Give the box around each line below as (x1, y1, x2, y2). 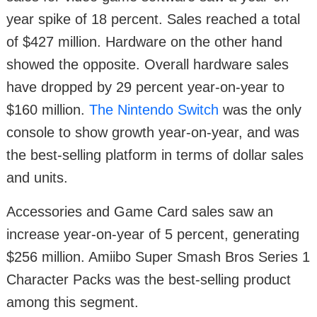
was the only (219, 101, 301, 117)
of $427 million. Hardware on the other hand (6, 33, 282, 50)
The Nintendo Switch (89, 101, 219, 117)
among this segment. (6, 294, 139, 310)
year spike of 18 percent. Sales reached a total (6, 11, 300, 27)
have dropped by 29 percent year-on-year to (6, 79, 284, 95)
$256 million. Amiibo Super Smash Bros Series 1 (6, 248, 310, 265)
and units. (6, 169, 68, 185)
